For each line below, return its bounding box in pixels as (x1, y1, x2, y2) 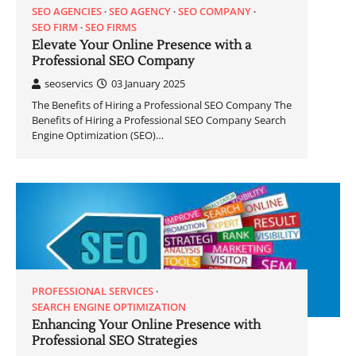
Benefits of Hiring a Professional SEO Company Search (32, 112, 286, 127)
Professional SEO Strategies (32, 333, 197, 350)
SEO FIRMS (85, 19, 137, 34)
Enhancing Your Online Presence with (32, 317, 261, 334)
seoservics (44, 75, 93, 91)
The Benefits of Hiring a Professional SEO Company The (32, 97, 292, 112)
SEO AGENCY (109, 3, 171, 18)
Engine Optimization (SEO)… (32, 127, 164, 142)
